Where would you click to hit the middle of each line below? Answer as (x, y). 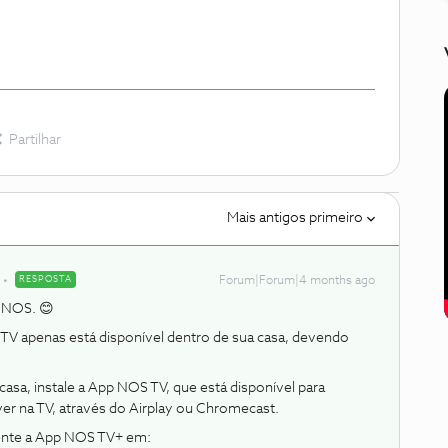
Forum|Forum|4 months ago (297, 281)
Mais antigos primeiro (295, 218)
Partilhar (35, 140)
